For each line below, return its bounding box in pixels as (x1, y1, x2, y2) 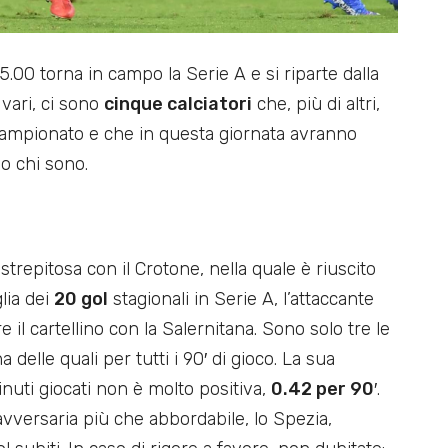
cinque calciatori (104, 92, 252, 115)
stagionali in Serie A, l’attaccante (108, 287, 374, 310)
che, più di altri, (252, 92, 380, 115)
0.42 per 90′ (271, 377, 377, 400)
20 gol (54, 287, 108, 310)
